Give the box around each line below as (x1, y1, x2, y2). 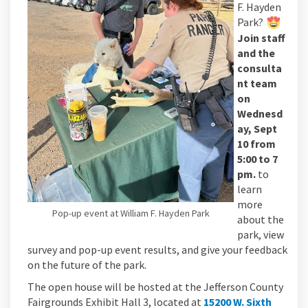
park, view (237, 228, 284, 242)
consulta (237, 61, 282, 76)
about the (237, 212, 284, 227)
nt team (237, 76, 277, 91)
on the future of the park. (27, 258, 146, 272)
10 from (237, 137, 276, 151)
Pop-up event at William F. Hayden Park (52, 207, 210, 220)
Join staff (237, 31, 285, 45)
